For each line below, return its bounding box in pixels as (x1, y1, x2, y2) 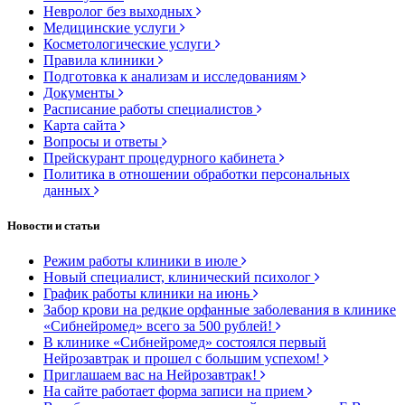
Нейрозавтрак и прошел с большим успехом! (43, 351, 324, 367)
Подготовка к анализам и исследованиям (43, 68, 301, 84)
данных (43, 182, 94, 198)
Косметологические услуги (43, 35, 215, 52)
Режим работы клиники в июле (43, 253, 241, 269)
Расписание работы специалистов (43, 100, 257, 117)
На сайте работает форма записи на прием (43, 383, 307, 400)
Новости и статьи (7, 219, 99, 233)
